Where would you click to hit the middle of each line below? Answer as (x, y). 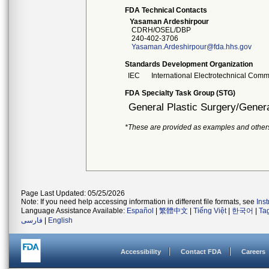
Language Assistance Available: (74, 211)
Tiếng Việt (210, 211)
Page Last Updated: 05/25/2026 (73, 193)
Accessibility (141, 252)
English (60, 220)
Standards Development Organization (189, 64)
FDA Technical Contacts (166, 10)
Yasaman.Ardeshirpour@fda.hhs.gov (192, 47)
